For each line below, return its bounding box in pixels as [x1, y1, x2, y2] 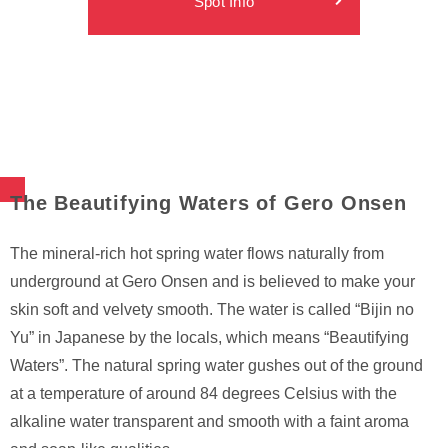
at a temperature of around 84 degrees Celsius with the [10, 384, 397, 402]
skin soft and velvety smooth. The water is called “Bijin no [10, 300, 414, 318]
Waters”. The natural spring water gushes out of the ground [10, 356, 423, 374]
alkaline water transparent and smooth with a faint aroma [10, 412, 409, 430]
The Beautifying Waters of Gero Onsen [10, 191, 407, 214]
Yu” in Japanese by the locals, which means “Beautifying [10, 328, 409, 346]
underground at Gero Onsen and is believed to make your [10, 272, 415, 290]
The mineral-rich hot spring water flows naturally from [10, 244, 384, 262]
